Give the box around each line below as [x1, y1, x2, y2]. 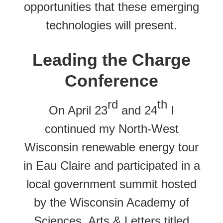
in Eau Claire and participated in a [23, 158, 200, 172]
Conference [65, 71, 158, 90]
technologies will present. [46, 18, 177, 32]
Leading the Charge [32, 50, 191, 69]
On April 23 [49, 103, 108, 117]
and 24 [118, 103, 157, 117]
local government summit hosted [26, 177, 197, 191]
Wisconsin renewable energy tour [24, 140, 199, 154]
